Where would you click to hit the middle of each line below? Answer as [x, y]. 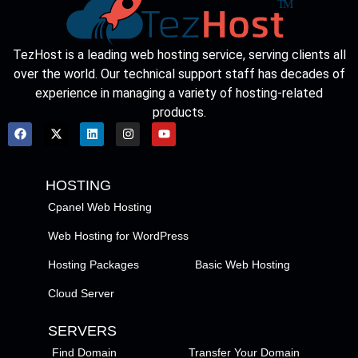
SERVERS [82, 330]
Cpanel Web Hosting [100, 207]
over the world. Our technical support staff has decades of [179, 74]
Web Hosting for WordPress [118, 235]
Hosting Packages [93, 264]
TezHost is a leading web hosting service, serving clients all [179, 54]
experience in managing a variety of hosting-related [179, 93]
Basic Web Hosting [243, 264]
